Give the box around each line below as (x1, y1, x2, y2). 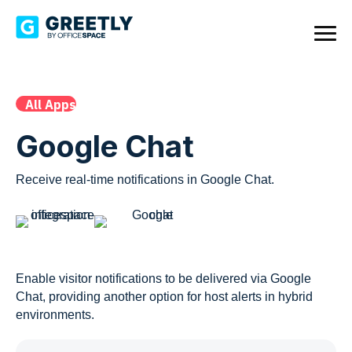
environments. (16, 308, 94, 322)
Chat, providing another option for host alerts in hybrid (16, 290, 313, 304)
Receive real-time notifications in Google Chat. (16, 173, 274, 187)
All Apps (25, 97, 76, 113)
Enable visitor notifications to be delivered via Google (16, 272, 311, 286)
